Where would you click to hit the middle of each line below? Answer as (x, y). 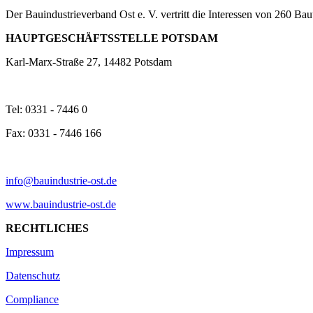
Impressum (30, 252)
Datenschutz (33, 275)
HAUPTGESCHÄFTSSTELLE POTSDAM (112, 38)
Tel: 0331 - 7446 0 (46, 109)
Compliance (32, 299)
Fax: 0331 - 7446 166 (53, 133)
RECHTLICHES (47, 228)
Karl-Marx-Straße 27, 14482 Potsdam (89, 61)
